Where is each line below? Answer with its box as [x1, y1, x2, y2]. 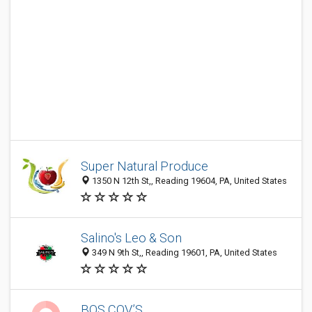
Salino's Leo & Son [81, 231, 182, 246]
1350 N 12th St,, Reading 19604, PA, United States [90, 175, 287, 187]
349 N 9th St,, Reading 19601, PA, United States [90, 247, 277, 258]
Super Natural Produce [81, 159, 208, 174]
